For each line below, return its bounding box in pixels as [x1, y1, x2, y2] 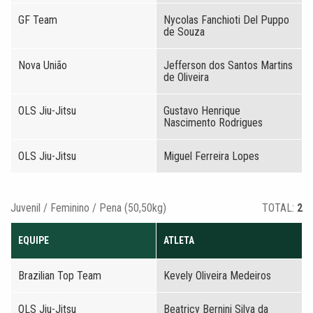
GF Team [18, 13, 57, 27]
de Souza [163, 25, 205, 38]
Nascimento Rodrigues [163, 116, 263, 129]
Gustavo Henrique [163, 104, 240, 117]
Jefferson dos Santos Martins [163, 59, 293, 72]
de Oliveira [163, 71, 209, 84]
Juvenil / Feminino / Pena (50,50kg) [10, 201, 166, 214]
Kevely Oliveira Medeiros [163, 269, 271, 282]
